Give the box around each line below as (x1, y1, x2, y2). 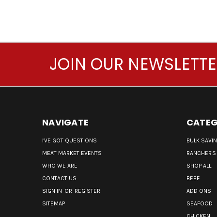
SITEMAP (42, 200, 65, 207)
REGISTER (75, 187, 100, 195)
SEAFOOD (186, 200, 213, 207)
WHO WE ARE (42, 162, 77, 170)
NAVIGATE (42, 116, 89, 129)
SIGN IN (42, 187, 63, 195)
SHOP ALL (186, 162, 211, 170)
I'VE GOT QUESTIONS (42, 137, 97, 144)
